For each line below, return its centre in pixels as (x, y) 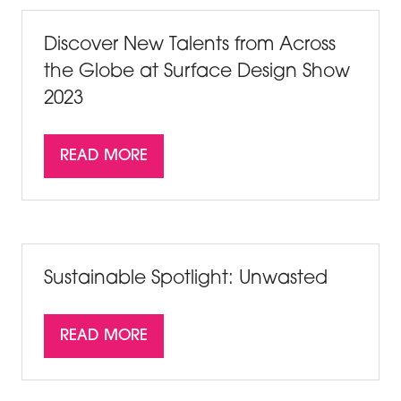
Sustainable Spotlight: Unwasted (186, 279)
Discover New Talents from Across (190, 46)
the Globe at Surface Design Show (197, 73)
